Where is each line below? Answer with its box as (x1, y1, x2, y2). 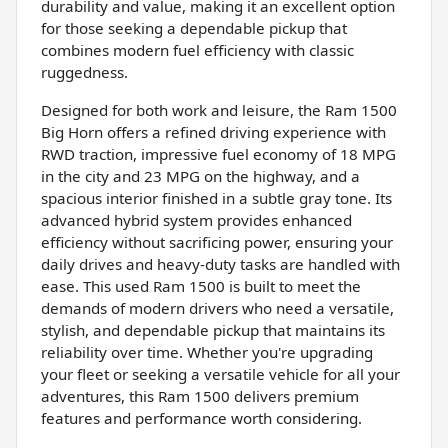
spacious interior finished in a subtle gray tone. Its (41, 187, 392, 208)
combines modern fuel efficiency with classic (41, 39, 354, 60)
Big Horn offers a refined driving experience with (41, 121, 386, 142)
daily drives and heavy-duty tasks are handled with (41, 253, 400, 274)
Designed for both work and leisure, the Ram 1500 (41, 99, 397, 120)
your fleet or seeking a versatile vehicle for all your (41, 363, 400, 384)
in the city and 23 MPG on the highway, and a (41, 165, 360, 186)
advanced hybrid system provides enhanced (41, 209, 352, 230)
